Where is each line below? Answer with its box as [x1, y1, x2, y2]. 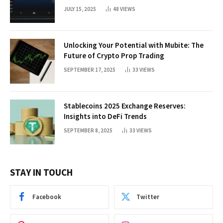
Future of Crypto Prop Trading [64, 50, 164, 60]
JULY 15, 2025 [64, 5, 96, 12]
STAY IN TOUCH [10, 166, 73, 178]
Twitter [136, 193, 159, 202]
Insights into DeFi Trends [64, 111, 147, 121]
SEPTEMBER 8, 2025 [64, 126, 112, 134]
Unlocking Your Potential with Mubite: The [64, 40, 204, 50]
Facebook [32, 193, 61, 202]
